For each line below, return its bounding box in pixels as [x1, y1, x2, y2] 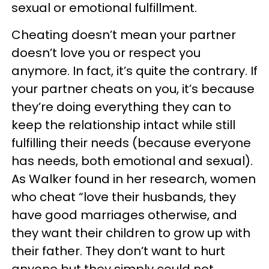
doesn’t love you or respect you [11, 44, 201, 61]
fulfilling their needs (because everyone [11, 134, 251, 151]
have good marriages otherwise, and [11, 206, 237, 223]
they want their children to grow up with [11, 224, 250, 241]
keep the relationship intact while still [11, 116, 235, 133]
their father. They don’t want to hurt [11, 242, 225, 259]
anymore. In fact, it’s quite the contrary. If [11, 62, 258, 79]
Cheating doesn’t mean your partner [11, 26, 236, 43]
